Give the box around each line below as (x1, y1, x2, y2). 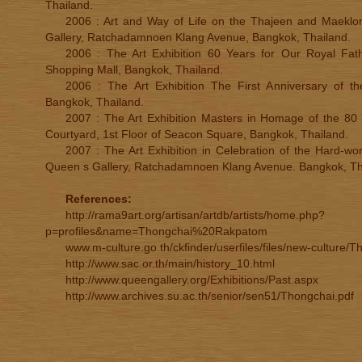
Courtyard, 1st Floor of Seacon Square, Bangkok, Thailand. (45, 128, 348, 141)
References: (65, 192, 132, 205)
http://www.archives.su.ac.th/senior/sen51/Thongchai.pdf (65, 289, 354, 302)
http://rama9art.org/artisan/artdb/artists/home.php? (65, 208, 325, 221)
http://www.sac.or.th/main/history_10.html (65, 257, 275, 270)
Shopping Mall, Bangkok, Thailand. (45, 63, 223, 76)
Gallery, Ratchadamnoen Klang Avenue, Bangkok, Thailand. (45, 31, 351, 44)
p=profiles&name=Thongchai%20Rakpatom (45, 225, 267, 238)
